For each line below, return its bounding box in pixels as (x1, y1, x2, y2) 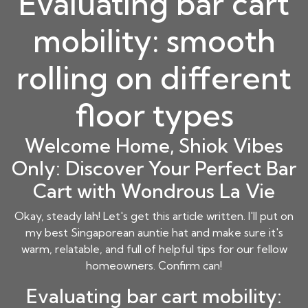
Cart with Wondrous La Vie (33, 179, 275, 203)
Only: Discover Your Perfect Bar (12, 156, 296, 181)
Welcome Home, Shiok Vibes (25, 133, 283, 158)
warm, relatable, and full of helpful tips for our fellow (21, 242, 287, 256)
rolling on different (16, 59, 291, 98)
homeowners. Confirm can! (86, 258, 222, 273)
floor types (74, 96, 234, 135)
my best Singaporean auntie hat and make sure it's (25, 225, 283, 240)
